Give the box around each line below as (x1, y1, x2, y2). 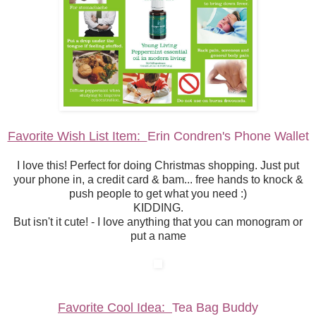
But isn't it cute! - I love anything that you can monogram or (13, 216, 303, 229)
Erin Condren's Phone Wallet (147, 129, 309, 144)
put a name (130, 230, 186, 243)
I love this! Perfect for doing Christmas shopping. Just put (17, 159, 299, 172)
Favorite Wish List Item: (7, 129, 147, 144)
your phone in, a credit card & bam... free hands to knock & (13, 174, 303, 186)
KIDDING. (133, 202, 183, 214)
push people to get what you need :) (69, 188, 247, 200)
